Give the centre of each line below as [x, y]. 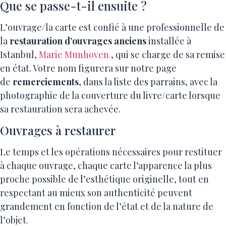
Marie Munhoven [74, 54]
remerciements [46, 81]
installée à [170, 41]
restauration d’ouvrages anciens [79, 41]
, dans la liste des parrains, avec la [148, 81]
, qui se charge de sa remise [167, 54]
